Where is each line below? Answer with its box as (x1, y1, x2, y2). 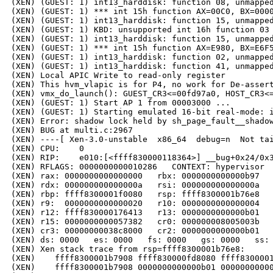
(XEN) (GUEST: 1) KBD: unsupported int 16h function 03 (11, 25, 269, 35)
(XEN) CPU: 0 (11, 144, 84, 154)
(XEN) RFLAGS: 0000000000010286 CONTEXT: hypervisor (11, 162, 264, 172)
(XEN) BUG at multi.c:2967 (11, 126, 133, 135)
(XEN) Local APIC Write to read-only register (11, 71, 225, 80)
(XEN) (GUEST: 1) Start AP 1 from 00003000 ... (11, 98, 230, 108)
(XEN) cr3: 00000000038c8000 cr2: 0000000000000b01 (11, 226, 260, 236)
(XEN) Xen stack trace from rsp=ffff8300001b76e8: (11, 244, 245, 254)
